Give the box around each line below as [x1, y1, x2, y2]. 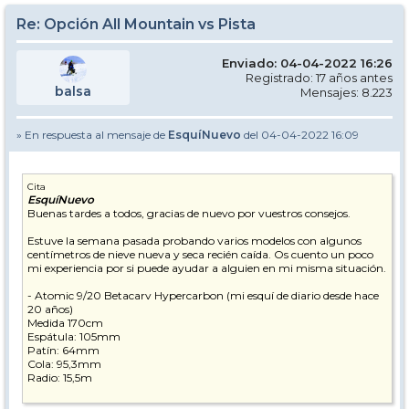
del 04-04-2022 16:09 [241, 128, 359, 142]
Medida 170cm [27, 316, 103, 330]
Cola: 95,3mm [27, 357, 101, 371]
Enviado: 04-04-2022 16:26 [222, 56, 393, 70]
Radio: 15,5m [27, 371, 92, 384]
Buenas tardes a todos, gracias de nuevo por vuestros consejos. [27, 206, 351, 220]
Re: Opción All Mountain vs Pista [16, 16, 256, 33]
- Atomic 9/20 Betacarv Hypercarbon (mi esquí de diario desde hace [27, 288, 379, 302]
